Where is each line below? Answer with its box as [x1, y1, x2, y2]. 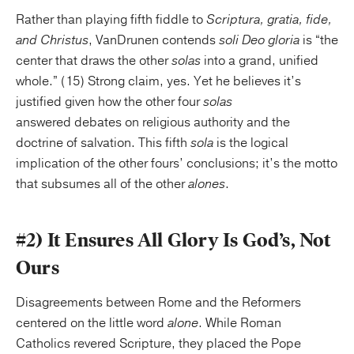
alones [188, 175, 225, 193]
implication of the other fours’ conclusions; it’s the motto [16, 155, 337, 172]
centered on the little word [16, 314, 168, 332]
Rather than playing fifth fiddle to [16, 11, 206, 28]
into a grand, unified [201, 52, 318, 70]
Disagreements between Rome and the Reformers [16, 294, 301, 311]
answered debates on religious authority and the [16, 114, 290, 131]
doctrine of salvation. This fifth [16, 134, 190, 152]
